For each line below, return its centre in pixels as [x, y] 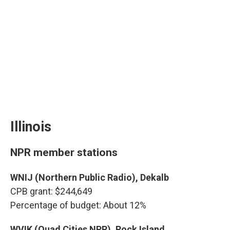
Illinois [31, 127]
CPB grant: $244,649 [51, 191]
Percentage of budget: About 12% [78, 205]
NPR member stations [64, 152]
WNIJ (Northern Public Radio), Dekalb [90, 177]
